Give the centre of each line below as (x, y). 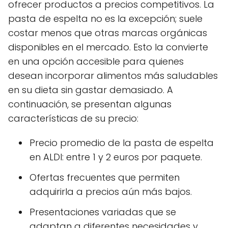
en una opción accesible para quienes (96, 61)
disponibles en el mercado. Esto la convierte (108, 47)
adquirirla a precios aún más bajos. (111, 191)
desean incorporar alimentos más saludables (113, 75)
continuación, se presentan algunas (90, 104)
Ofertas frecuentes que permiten (105, 177)
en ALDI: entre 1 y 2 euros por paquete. (116, 157)
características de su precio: (73, 118)
